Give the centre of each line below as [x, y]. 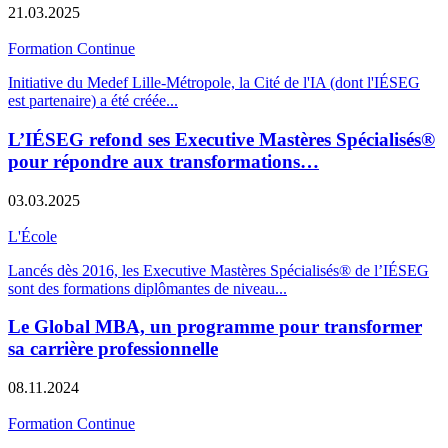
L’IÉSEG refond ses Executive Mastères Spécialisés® [221, 139]
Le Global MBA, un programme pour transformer [215, 327]
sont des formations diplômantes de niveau [141, 288]
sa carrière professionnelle [113, 349]
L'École [32, 236]
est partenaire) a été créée [87, 101]
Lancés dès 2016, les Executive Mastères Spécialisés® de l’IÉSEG [218, 270]
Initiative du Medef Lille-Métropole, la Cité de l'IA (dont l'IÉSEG [214, 83]
